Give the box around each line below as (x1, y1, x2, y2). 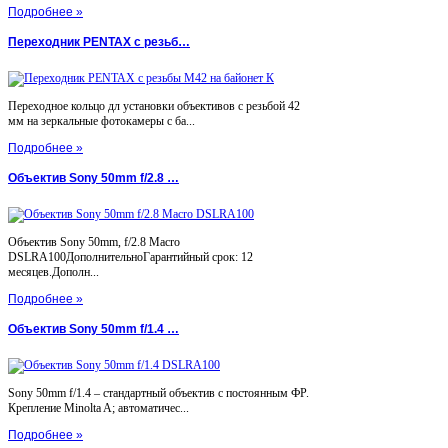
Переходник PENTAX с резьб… (8, 35, 190, 50)
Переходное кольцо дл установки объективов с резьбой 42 (8, 98, 300, 113)
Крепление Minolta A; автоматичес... (8, 400, 189, 415)
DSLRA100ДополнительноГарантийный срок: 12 (8, 249, 253, 264)
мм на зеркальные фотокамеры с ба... (8, 113, 195, 128)
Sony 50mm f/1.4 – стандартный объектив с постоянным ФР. (8, 385, 309, 400)
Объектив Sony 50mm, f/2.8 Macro (8, 234, 180, 249)
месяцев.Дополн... (8, 264, 99, 279)
